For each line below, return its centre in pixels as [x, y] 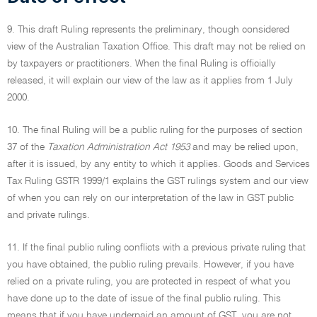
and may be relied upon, [244, 147]
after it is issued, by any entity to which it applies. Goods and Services [158, 164]
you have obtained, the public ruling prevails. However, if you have [150, 265]
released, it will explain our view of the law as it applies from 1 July [150, 81]
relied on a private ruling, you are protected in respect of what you [149, 282]
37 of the [27, 147]
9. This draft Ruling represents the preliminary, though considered [148, 30]
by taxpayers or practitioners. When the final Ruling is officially [142, 64]
